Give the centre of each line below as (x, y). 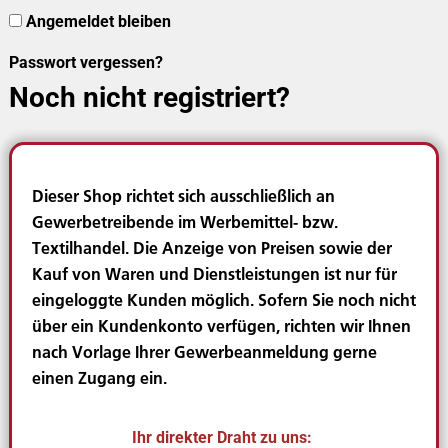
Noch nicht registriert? (149, 97)
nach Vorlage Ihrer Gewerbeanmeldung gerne (204, 351)
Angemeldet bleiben (98, 21)
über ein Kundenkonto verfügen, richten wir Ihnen (221, 325)
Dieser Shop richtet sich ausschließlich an (183, 195)
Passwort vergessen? (85, 62)
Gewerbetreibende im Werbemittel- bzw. (184, 221)
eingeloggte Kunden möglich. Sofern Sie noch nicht (223, 299)
